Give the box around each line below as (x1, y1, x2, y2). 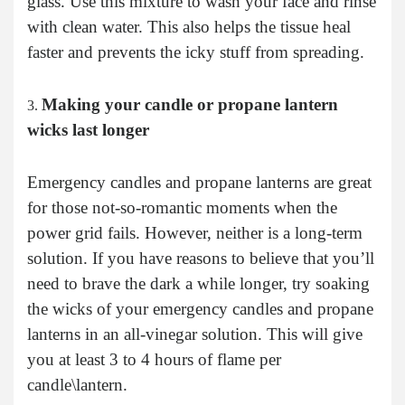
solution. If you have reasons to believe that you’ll (27, 248, 374, 268)
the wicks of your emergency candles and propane (27, 298, 373, 318)
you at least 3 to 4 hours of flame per (27, 349, 281, 369)
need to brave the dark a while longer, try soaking (27, 273, 370, 293)
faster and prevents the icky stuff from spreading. (27, 42, 364, 61)
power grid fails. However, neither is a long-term (27, 222, 363, 242)
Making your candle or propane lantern (42, 94, 338, 114)
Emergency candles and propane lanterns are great (27, 172, 372, 192)
